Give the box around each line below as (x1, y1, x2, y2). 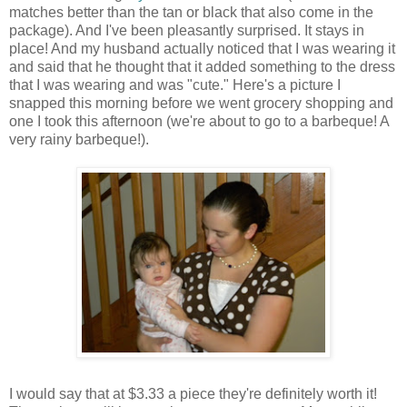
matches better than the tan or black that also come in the (9, 5, 373, 21)
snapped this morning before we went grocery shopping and (9, 95, 393, 112)
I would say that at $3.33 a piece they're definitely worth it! (9, 386, 377, 402)
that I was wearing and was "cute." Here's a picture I (9, 77, 341, 94)
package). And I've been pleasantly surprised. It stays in (9, 23, 364, 39)
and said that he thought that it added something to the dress (9, 59, 395, 75)
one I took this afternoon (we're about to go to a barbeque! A (9, 114, 389, 130)
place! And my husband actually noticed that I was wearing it (9, 41, 395, 57)
